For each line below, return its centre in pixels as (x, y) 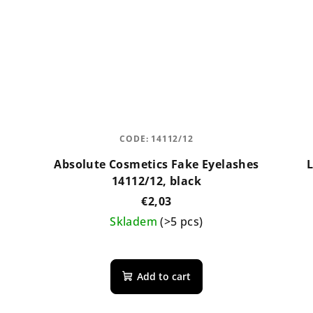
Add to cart (163, 276)
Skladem (135, 221)
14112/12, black (156, 181)
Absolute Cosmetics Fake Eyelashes (156, 164)
